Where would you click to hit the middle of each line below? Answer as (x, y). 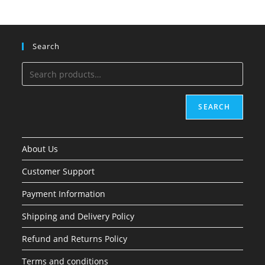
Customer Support (59, 171)
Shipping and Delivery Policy (78, 216)
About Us (40, 149)
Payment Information (64, 194)
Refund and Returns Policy (75, 239)
